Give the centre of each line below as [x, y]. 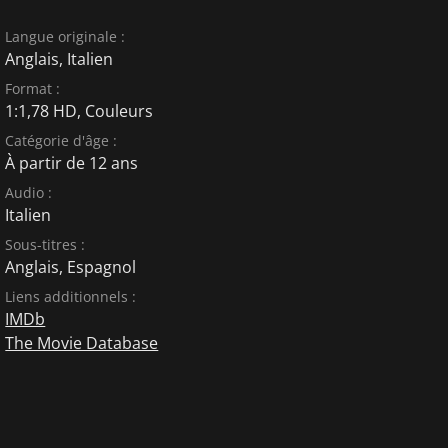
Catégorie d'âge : [61, 140]
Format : [33, 88]
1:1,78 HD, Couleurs [79, 111]
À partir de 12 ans [72, 163]
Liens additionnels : [71, 296]
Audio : [29, 192]
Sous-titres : [45, 244]
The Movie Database [82, 343]
